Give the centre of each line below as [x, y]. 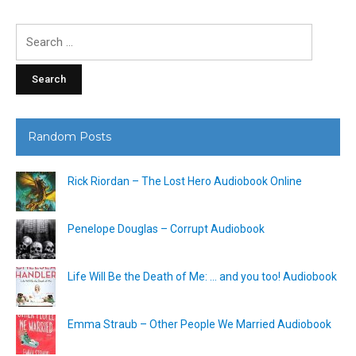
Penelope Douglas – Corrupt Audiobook [166, 228]
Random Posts [70, 136]
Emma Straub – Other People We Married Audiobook [199, 324]
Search [33, 32]
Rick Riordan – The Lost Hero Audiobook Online [185, 181]
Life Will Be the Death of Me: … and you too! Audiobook [202, 276]
